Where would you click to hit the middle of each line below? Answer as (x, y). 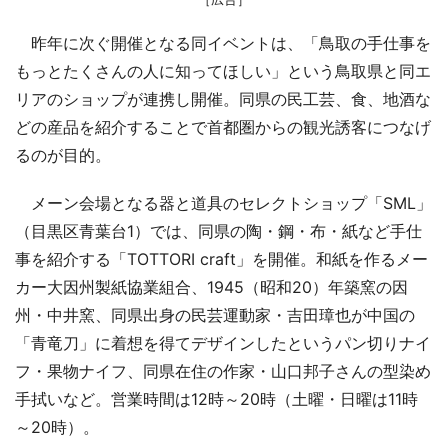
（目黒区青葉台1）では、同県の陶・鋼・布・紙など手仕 (218, 230)
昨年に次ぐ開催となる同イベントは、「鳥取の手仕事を (223, 42)
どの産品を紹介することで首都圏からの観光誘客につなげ (223, 126)
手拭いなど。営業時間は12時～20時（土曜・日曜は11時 (216, 398)
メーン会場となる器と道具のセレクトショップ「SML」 (223, 202)
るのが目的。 (63, 154)
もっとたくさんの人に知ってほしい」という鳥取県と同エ (223, 70)
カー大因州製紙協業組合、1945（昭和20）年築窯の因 (211, 286)
